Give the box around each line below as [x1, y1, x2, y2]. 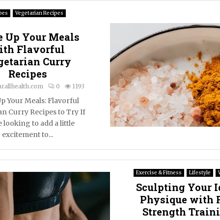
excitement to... [2, 130, 53, 139]
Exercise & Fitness [136, 169, 182, 176]
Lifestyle [189, 169, 211, 176]
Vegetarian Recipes [15, 10, 63, 16]
